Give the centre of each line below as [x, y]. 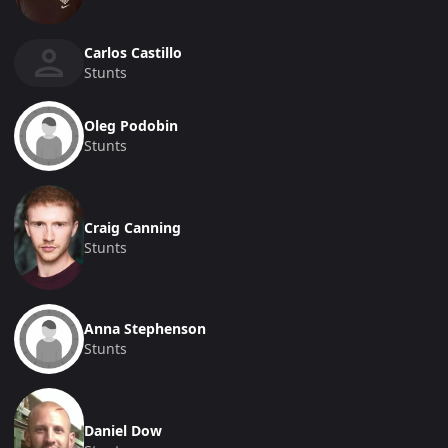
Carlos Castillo [133, 53]
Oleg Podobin [131, 126]
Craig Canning [132, 227]
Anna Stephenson [145, 329]
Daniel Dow [123, 430]
